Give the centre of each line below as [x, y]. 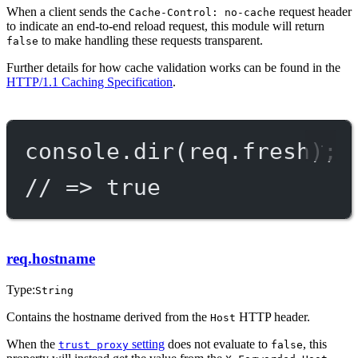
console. [79, 151]
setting [147, 344]
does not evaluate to [218, 344]
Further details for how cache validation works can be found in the [173, 68]
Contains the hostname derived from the [108, 316]
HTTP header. [273, 316]
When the [32, 344]
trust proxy [93, 344]
